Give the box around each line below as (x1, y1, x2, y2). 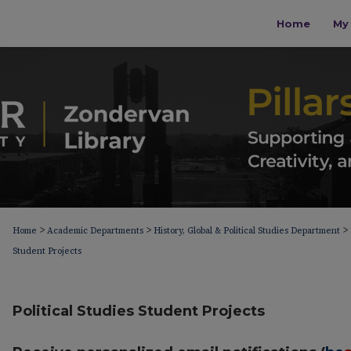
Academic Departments (47, 225, 143, 237)
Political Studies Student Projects (13, 302, 265, 320)
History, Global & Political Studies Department (154, 225, 340, 237)
